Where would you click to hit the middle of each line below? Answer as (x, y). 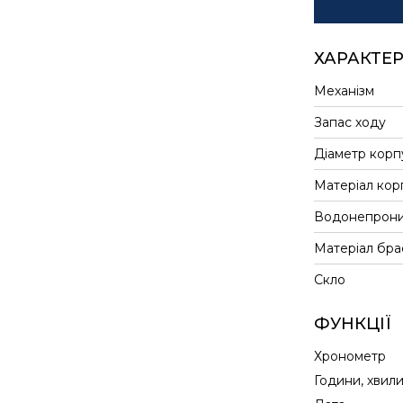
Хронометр (350, 356)
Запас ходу (350, 122)
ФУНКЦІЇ (353, 324)
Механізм (344, 91)
